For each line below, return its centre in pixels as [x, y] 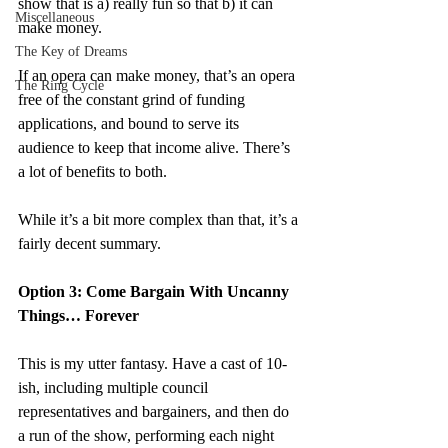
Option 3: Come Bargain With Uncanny [155, 291]
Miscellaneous [54, 17]
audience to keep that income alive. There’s [156, 147]
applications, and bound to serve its [130, 123]
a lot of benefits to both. [92, 171]
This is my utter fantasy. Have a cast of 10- [152, 363]
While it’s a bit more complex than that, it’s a [160, 219]
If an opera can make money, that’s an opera [158, 75]
